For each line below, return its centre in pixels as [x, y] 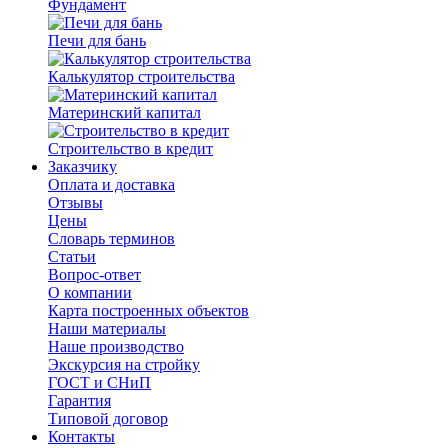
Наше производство [116, 346]
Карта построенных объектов [148, 310]
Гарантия [79, 400]
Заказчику [82, 166]
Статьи [72, 256]
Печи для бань [97, 40]
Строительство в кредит [130, 148]
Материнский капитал [124, 112]
